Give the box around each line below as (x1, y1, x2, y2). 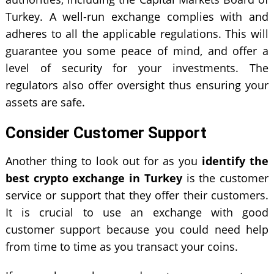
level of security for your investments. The (5, 60, 269, 75)
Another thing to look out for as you (5, 153, 202, 168)
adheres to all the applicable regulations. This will (5, 26, 269, 41)
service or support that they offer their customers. (5, 187, 269, 202)
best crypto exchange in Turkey (5, 170, 182, 185)
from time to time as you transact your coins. (5, 239, 238, 254)
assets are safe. (5, 94, 85, 109)
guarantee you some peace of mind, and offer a (5, 43, 269, 58)
